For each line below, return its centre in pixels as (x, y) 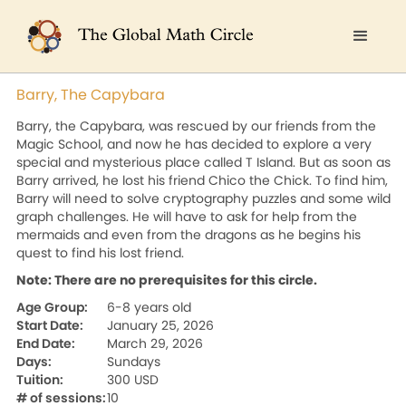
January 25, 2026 (160, 325)
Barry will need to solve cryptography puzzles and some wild (203, 198)
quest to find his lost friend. (100, 253)
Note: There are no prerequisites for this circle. (167, 280)
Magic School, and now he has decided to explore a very (194, 144)
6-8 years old (149, 307)
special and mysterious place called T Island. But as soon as (203, 162)
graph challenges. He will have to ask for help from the (187, 217)
